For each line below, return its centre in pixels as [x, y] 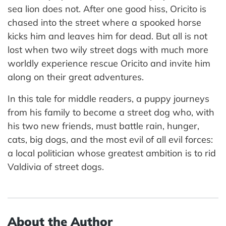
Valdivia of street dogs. [56, 167]
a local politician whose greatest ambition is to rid [112, 153]
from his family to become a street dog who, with [111, 112]
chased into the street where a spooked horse [104, 23]
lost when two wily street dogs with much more [108, 50]
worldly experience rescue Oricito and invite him [109, 64]
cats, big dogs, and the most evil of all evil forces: [110, 140]
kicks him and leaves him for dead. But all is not [107, 36]
